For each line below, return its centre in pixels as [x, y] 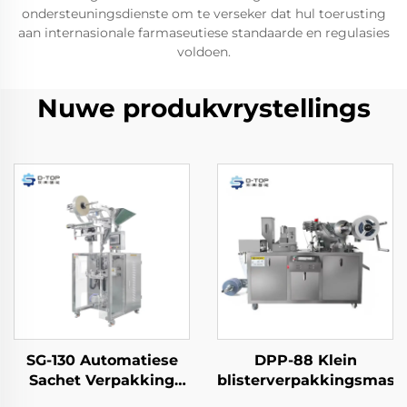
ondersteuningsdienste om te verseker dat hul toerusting [203, 14]
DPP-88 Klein [305, 361]
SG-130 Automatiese [102, 361]
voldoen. [203, 52]
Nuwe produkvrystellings [203, 109]
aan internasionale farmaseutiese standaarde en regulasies [203, 33]
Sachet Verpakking [102, 381]
